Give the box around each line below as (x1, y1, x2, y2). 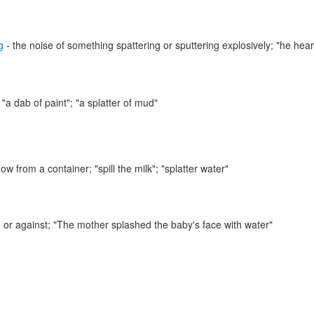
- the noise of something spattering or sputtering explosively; (4, 38, 276, 52)
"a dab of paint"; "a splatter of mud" (2, 95, 158, 109)
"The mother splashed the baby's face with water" (53, 217, 273, 231)
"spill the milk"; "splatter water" (95, 161, 228, 175)
